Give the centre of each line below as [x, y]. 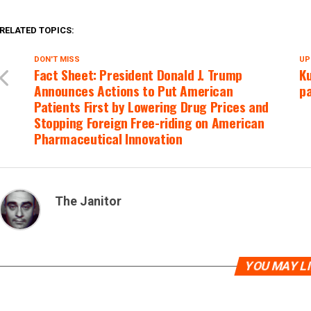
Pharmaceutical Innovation [108, 138]
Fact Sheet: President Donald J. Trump [138, 75]
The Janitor [88, 201]
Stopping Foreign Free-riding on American [149, 123]
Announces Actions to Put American [134, 91]
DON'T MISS [57, 59]
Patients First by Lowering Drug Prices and [151, 107]
